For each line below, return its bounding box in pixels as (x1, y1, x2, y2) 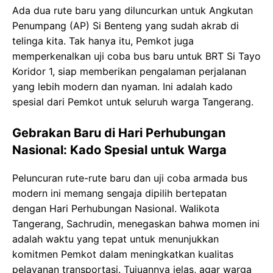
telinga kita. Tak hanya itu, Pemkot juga (12, 35, 194, 47)
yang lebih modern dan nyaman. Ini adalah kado (12, 80, 233, 93)
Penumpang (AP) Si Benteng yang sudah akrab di (12, 19, 239, 32)
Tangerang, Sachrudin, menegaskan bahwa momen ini (12, 218, 260, 230)
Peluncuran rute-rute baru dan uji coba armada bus (12, 172, 247, 184)
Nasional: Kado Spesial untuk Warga (12, 143, 227, 157)
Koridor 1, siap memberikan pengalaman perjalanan (12, 65, 246, 77)
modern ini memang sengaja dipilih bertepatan (12, 187, 227, 199)
